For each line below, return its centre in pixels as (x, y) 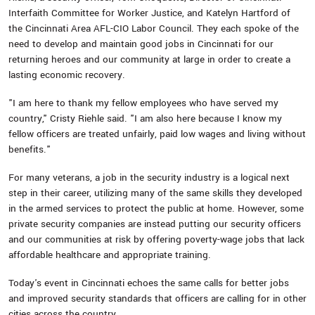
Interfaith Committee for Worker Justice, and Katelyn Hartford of (149, 13)
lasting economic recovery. (67, 75)
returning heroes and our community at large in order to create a (149, 59)
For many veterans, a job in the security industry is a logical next (149, 178)
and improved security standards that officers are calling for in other (157, 298)
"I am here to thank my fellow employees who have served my (143, 103)
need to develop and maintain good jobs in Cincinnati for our (141, 44)
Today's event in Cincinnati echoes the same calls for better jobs (149, 283)
